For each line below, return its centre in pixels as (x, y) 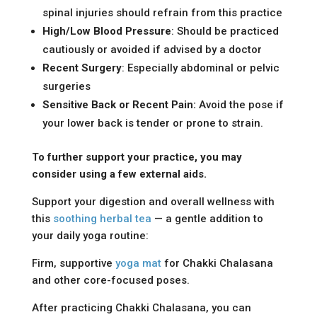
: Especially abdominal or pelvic (200, 68)
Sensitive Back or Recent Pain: (119, 104)
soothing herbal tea (102, 218)
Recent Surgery (82, 68)
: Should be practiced (225, 31)
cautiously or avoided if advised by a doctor (152, 49)
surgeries (66, 86)
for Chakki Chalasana (217, 263)
